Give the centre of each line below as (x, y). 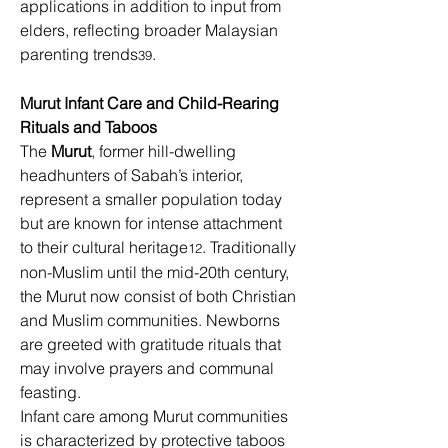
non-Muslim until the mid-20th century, (156, 272)
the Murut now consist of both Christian (160, 296)
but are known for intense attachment (153, 223)
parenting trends (79, 54)
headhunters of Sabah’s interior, (133, 175)
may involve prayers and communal (149, 368)
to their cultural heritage (104, 247)
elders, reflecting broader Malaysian (151, 30)
